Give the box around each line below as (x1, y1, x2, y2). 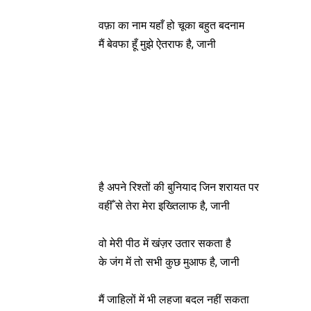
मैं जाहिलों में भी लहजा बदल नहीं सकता (99, 293, 249, 307)
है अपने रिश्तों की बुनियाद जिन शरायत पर (99, 180, 259, 194)
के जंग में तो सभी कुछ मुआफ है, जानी (99, 255, 239, 269)
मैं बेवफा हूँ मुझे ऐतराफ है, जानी (99, 37, 216, 51)
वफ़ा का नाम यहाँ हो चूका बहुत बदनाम (99, 19, 244, 33)
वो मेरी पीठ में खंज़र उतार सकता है (99, 237, 231, 251)
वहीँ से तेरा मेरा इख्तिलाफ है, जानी (99, 199, 230, 213)
